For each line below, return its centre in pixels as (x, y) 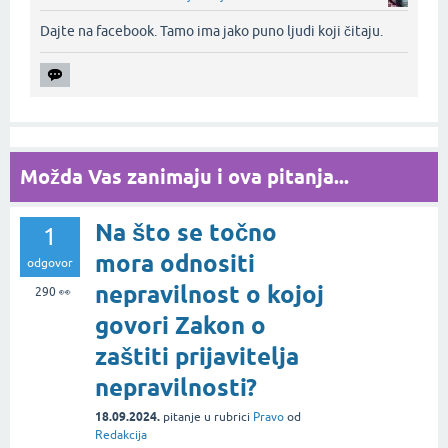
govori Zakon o (180, 326)
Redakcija (121, 435)
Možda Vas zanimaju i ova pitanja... (184, 177)
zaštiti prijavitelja (197, 357)
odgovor (50, 263)
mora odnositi (175, 264)
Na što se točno (186, 233)
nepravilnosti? (176, 388)
